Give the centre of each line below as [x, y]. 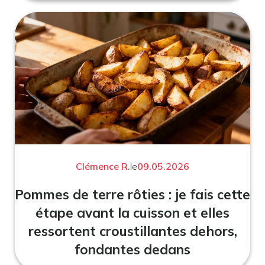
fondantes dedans [132, 250]
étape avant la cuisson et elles [132, 213]
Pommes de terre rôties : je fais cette [132, 195]
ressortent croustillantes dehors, [132, 231]
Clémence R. [103, 167]
